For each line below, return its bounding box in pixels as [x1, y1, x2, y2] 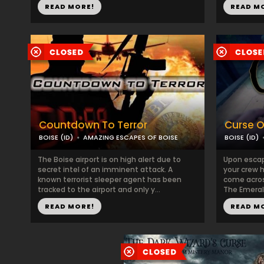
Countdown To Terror [39, 118, 147, 132]
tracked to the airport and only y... [38, 184, 160, 194]
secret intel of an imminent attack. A [38, 164, 173, 174]
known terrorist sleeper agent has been [38, 174, 181, 184]
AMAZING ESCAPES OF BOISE [83, 133, 178, 142]
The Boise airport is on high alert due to [38, 154, 181, 164]
